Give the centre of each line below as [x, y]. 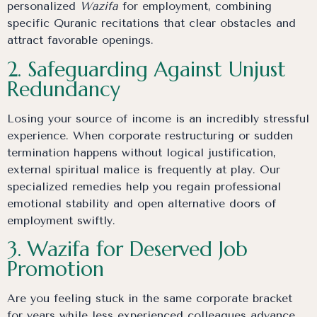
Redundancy [64, 89]
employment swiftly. [61, 220]
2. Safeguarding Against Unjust [146, 69]
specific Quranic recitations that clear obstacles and [151, 23]
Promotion [56, 269]
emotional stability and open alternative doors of [142, 203]
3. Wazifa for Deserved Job [127, 249]
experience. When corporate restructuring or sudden [150, 135]
